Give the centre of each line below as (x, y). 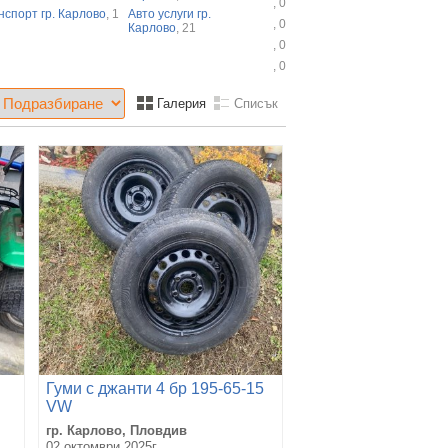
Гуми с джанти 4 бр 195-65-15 (155, 388)
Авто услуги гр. (169, 13)
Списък (254, 103)
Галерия (179, 103)
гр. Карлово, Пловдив (116, 430)
